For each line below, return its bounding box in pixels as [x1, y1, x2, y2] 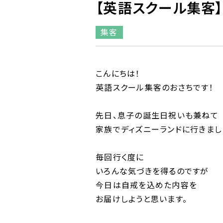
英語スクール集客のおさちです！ [96, 81, 214, 93]
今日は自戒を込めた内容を [96, 179, 197, 191]
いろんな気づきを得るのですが [96, 165, 209, 177]
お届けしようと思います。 [96, 193, 187, 205]
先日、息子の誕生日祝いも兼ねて [96, 109, 219, 121]
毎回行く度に [96, 151, 144, 163]
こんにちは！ [96, 67, 140, 79]
